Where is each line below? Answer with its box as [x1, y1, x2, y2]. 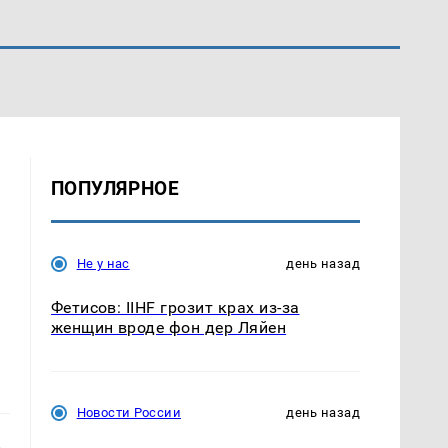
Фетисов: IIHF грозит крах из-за [50, 298, 300, 318]
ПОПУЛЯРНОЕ [50, 177, 180, 201]
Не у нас [76, 256, 130, 272]
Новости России [76, 405, 181, 421]
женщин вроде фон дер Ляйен [50, 318, 287, 338]
